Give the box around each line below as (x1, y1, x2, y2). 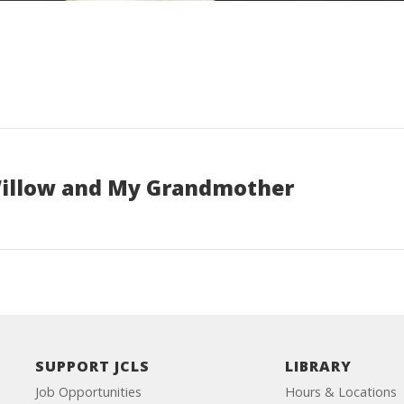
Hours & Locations (285, 383, 398, 400)
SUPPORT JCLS (34, 356, 150, 376)
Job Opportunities (34, 383, 142, 400)
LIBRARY (285, 356, 353, 376)
